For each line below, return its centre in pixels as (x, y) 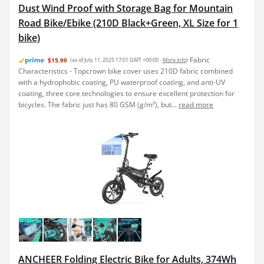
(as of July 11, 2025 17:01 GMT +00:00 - (116, 60)
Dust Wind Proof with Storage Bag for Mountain (126, 8)
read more (196, 104)
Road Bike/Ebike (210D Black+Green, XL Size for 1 (128, 23)
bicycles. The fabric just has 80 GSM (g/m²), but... (98, 104)
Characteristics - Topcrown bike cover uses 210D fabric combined (126, 71)
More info (174, 60)
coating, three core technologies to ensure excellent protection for (126, 94)
